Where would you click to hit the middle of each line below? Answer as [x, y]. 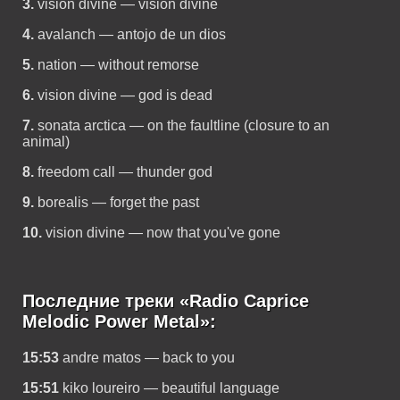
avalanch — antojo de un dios [132, 34]
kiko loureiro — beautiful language [171, 388]
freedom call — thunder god [125, 172]
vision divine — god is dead [125, 95]
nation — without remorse [118, 65]
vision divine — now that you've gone [163, 233]
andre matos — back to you [149, 358]
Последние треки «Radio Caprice [166, 301]
